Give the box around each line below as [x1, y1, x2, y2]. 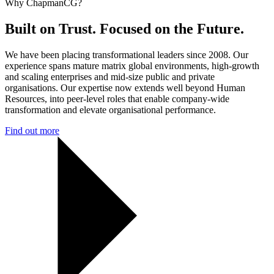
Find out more [5, 125, 59, 136]
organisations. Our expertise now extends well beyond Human [5, 82, 245, 93]
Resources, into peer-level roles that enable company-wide [5, 93, 229, 104]
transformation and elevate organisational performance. [5, 104, 216, 115]
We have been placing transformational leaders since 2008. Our [5, 49, 248, 60]
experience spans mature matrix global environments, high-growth [5, 60, 259, 71]
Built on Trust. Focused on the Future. [5, 20, 244, 37]
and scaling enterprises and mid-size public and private [5, 71, 215, 82]
